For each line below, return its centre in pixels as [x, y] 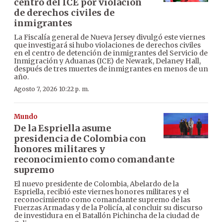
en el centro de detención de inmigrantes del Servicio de [111, 53]
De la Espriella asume [62, 128]
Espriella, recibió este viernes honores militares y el [101, 192]
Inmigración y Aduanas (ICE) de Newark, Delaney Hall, [107, 61]
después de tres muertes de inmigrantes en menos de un [111, 69]
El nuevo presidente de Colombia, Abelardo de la [96, 184]
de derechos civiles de [64, 13]
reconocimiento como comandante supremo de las [102, 200]
